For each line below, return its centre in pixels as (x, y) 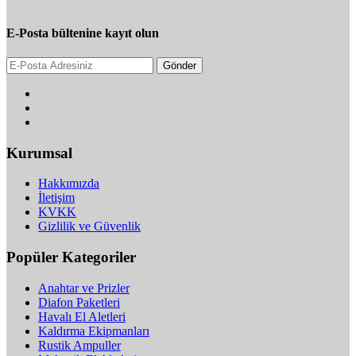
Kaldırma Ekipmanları (94, 331)
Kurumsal (39, 153)
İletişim (56, 198)
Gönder (180, 65)
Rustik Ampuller (79, 345)
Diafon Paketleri (79, 302)
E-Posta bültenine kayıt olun (83, 33)
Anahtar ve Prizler (84, 288)
